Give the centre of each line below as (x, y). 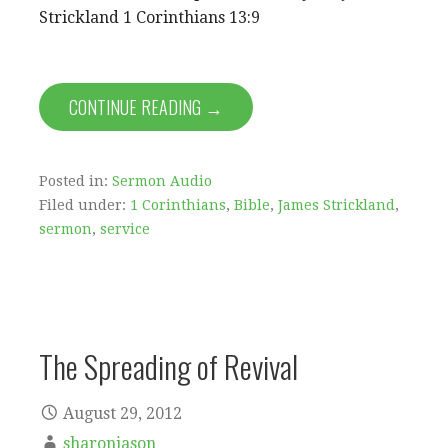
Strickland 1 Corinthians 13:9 (149, 17)
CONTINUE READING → (146, 107)
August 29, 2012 (122, 413)
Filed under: (84, 205)
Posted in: (75, 181)
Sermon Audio (162, 181)
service (125, 229)
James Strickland (336, 205)
